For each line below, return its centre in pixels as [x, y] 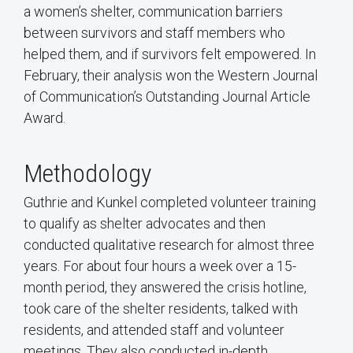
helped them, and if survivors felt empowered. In [170, 54]
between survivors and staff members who [154, 33]
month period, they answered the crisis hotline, [165, 288]
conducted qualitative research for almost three [169, 245]
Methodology [87, 174]
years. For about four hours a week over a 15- [160, 266]
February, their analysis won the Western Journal [171, 76]
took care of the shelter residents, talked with [161, 309]
